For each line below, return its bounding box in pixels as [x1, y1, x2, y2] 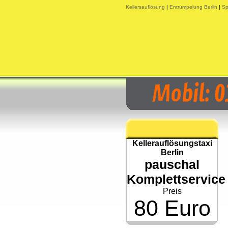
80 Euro [133, 196, 211, 220]
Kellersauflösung [126, 4, 165, 10]
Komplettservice [127, 172, 225, 186]
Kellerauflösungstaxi [132, 139, 212, 148]
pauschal [145, 157, 199, 172]
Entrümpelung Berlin [169, 4, 217, 10]
